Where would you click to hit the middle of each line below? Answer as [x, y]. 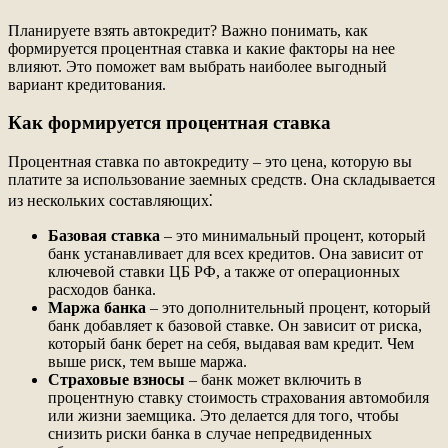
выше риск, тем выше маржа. [147, 362]
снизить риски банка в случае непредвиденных [210, 434]
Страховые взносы [116, 380]
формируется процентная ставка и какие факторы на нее [201, 48]
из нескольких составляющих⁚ [110, 201]
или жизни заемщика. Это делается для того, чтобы [223, 416]
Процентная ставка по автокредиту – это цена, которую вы [210, 162]
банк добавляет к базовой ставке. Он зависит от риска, [235, 326]
